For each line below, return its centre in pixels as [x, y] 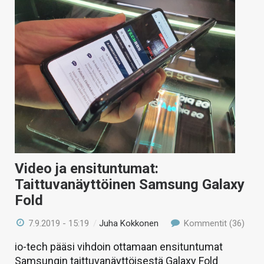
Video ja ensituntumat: [87, 169]
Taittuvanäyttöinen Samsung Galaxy [130, 185]
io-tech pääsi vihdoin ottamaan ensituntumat [119, 247]
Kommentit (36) [213, 224]
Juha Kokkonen [129, 224]
